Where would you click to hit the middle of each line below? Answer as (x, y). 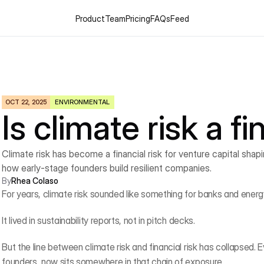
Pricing (138, 18)
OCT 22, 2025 (26, 102)
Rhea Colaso (35, 181)
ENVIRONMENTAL (82, 102)
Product (90, 18)
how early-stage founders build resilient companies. (107, 168)
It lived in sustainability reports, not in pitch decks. (98, 220)
